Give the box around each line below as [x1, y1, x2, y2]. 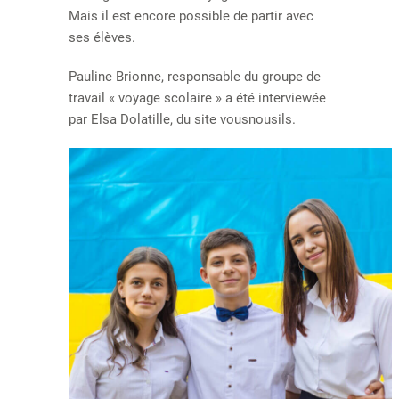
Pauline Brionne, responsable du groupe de [69, 69, 322, 85]
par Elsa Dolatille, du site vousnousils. [69, 111, 297, 127]
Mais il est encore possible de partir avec [69, 8, 314, 24]
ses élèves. [69, 29, 136, 45]
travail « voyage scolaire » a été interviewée [69, 90, 327, 106]
